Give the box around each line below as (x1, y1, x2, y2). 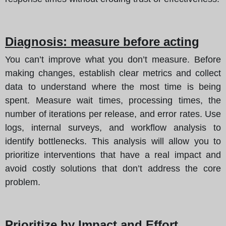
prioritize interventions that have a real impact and (5, 149, 221, 160)
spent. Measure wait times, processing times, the (5, 95, 221, 105)
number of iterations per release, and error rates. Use (5, 108, 221, 119)
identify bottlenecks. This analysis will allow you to (5, 136, 221, 146)
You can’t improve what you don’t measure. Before (5, 54, 221, 65)
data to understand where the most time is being (5, 81, 221, 92)
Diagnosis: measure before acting (5, 34, 199, 48)
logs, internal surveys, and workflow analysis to (5, 122, 221, 133)
